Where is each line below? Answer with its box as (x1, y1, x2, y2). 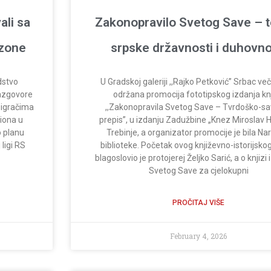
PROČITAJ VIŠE (172, 198, 225, 207)
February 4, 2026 (170, 231, 227, 241)
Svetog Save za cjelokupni (148, 166, 249, 176)
